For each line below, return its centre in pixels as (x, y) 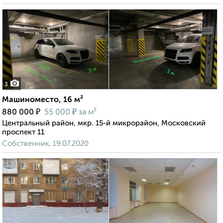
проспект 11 (23, 132)
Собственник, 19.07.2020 (45, 144)
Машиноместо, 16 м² (43, 100)
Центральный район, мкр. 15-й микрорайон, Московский (104, 123)
